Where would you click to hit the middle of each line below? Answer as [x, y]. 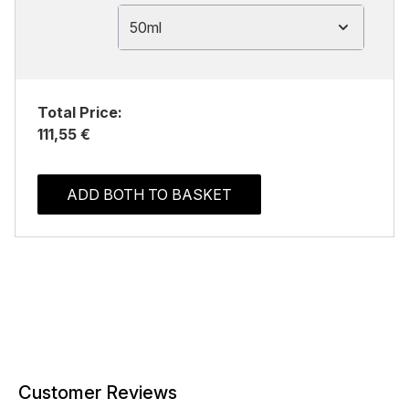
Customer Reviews [98, 393]
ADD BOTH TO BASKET [149, 194]
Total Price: [80, 112]
